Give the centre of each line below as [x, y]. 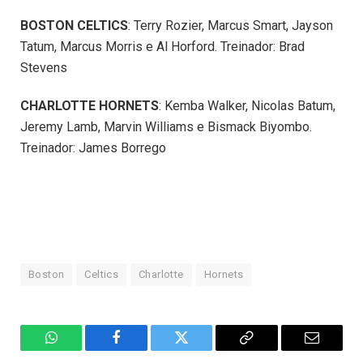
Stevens [44, 68]
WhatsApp [81, 350]
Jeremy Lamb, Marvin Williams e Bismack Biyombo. [166, 127]
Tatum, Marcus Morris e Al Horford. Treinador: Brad [162, 47]
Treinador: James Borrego [93, 148]
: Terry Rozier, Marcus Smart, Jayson [231, 26]
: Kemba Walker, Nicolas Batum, [247, 106]
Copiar [265, 350]
